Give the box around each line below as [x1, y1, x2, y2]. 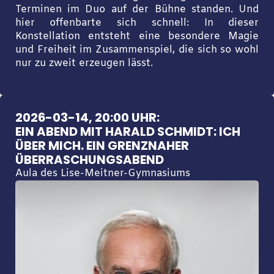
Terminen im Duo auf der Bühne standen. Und [15, 2, 259, 17]
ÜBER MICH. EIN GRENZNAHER [15, 136, 189, 154]
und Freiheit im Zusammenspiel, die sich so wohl [15, 43, 259, 57]
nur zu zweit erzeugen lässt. [15, 56, 153, 70]
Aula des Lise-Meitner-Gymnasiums [15, 166, 190, 180]
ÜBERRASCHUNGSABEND [15, 150, 164, 168]
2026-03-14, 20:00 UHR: [15, 108, 160, 126]
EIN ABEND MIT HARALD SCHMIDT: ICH [15, 122, 240, 140]
